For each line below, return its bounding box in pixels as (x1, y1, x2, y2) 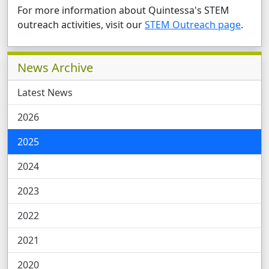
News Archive (17, 59, 93, 76)
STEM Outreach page (145, 18, 241, 32)
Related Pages (7, 50, 92, 68)
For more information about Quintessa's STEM (17, 4, 229, 17)
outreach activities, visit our (17, 18, 145, 32)
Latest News (17, 85, 73, 99)
